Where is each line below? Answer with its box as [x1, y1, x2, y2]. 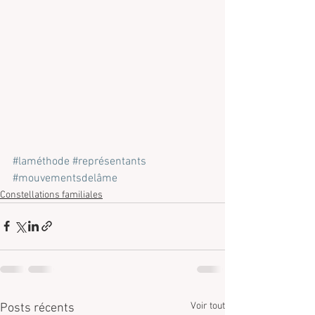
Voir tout [191, 300, 225, 312]
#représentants [72, 154, 146, 169]
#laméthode [13, 154, 70, 169]
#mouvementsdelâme [13, 171, 117, 186]
